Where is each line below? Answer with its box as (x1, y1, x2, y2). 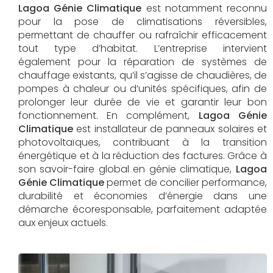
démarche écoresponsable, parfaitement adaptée (18, 202, 267, 217)
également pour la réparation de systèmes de (18, 55, 267, 69)
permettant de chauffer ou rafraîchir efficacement (18, 28, 267, 43)
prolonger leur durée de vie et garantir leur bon (18, 95, 267, 110)
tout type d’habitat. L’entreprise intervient (18, 41, 267, 56)
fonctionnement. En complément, (18, 108, 199, 123)
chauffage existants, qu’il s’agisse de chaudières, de (18, 68, 267, 83)
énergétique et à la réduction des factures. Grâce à (18, 149, 267, 163)
